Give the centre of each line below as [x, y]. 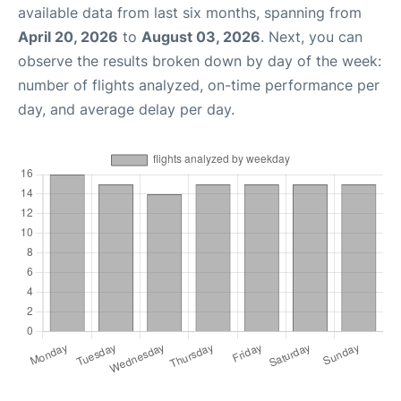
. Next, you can [311, 37]
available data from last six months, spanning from [190, 13]
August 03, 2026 [201, 37]
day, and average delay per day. [126, 109]
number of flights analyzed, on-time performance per [199, 85]
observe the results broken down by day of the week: [200, 61]
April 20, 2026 [68, 37]
